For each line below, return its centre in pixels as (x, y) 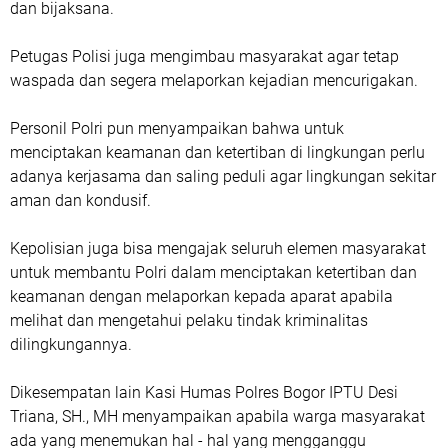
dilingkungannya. (71, 344)
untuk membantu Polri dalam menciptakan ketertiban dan (213, 272)
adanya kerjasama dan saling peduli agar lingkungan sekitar (223, 176)
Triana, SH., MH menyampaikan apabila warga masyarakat (217, 416)
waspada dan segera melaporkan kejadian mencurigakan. (214, 80)
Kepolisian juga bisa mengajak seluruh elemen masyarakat (218, 248)
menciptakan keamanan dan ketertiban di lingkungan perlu (217, 152)
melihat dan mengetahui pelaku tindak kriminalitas (189, 320)
